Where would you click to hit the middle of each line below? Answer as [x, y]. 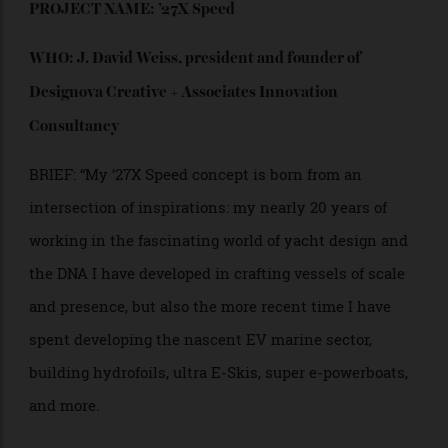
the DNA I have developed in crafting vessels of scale [228, 358]
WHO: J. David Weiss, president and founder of [205, 131]
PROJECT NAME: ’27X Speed [138, 80]
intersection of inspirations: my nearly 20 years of [218, 288]
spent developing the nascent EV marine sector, [211, 427]
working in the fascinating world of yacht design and [229, 323]
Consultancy [77, 203]
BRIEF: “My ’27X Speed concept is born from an [205, 254]
